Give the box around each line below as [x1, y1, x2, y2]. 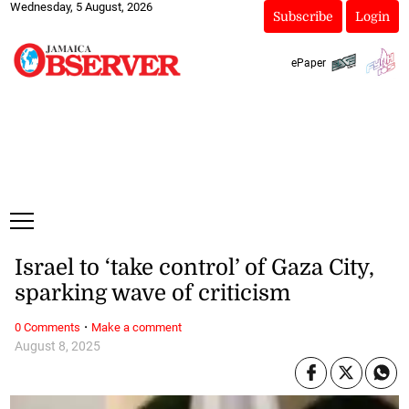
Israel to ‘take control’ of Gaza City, [14, 255, 374, 281]
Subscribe [272, 9, 333, 24]
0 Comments [14, 320, 80, 334]
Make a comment [90, 320, 182, 334]
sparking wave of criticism [14, 280, 290, 307]
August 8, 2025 [14, 338, 100, 354]
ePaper [290, 56, 326, 69]
